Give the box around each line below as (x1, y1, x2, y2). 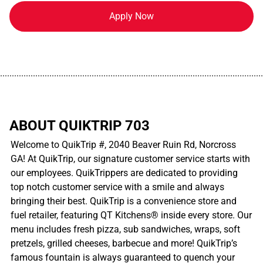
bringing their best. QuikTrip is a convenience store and (11, 195, 237, 207)
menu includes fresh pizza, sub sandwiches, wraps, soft (11, 223, 240, 235)
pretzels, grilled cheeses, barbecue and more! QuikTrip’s (11, 237, 237, 249)
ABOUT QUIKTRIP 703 (9, 117, 150, 134)
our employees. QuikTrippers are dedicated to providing (11, 167, 238, 178)
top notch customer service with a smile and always (11, 181, 224, 193)
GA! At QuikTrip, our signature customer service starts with (11, 153, 250, 164)
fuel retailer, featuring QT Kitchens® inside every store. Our (11, 209, 252, 221)
